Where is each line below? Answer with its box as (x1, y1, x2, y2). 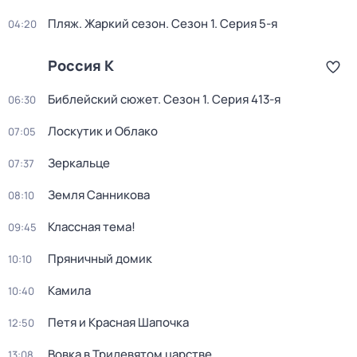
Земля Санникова (48, 186, 150, 203)
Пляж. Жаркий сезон (48, 15, 166, 32)
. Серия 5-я (214, 15, 277, 32)
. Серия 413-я (206, 91, 280, 108)
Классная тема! (48, 218, 135, 235)
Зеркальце (48, 155, 110, 171)
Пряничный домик (48, 250, 152, 267)
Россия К (48, 56, 114, 75)
